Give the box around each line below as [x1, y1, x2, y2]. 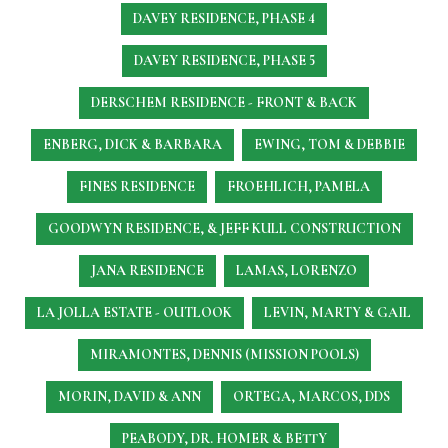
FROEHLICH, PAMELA [226, 178, 370, 195]
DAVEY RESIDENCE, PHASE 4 [133, 10, 315, 27]
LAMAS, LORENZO [236, 262, 357, 279]
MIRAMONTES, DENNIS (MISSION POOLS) [89, 346, 359, 363]
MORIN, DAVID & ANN [58, 388, 201, 405]
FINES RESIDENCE [78, 178, 195, 195]
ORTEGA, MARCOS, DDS [233, 388, 390, 405]
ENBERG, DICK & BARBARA [43, 136, 222, 153]
